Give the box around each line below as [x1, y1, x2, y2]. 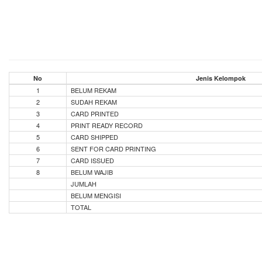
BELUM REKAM [71, 85, 116, 95]
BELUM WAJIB [71, 167, 113, 177]
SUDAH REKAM [71, 97, 117, 106]
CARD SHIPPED [71, 132, 118, 142]
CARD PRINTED [71, 109, 119, 118]
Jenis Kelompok [196, 74, 246, 82]
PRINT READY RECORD [71, 120, 143, 130]
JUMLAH [71, 179, 96, 188]
